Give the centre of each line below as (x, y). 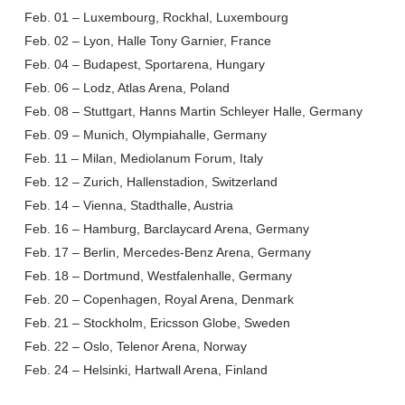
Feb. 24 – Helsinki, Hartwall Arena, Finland (146, 370)
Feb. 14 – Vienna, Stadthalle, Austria (128, 205)
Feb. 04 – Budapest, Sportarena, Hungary (144, 64)
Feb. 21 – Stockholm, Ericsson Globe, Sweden (157, 323)
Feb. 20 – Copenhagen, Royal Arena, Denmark (159, 299)
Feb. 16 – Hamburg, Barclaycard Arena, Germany (166, 229)
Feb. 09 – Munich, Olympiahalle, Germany (145, 135)
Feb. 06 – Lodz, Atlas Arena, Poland (127, 88)
